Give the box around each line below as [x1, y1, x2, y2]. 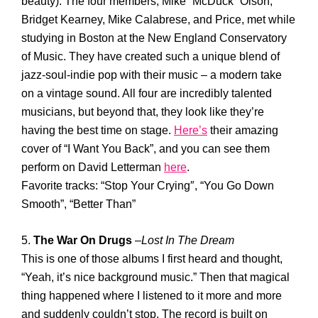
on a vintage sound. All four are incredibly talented [21, 87, 272, 99]
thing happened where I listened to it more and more [21, 290, 282, 302]
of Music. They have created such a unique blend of [21, 50, 280, 62]
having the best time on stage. [21, 124, 174, 136]
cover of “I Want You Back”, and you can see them [21, 143, 270, 155]
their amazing [207, 124, 278, 136]
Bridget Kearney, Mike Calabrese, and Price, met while [21, 13, 295, 26]
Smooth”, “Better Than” [21, 198, 136, 210]
